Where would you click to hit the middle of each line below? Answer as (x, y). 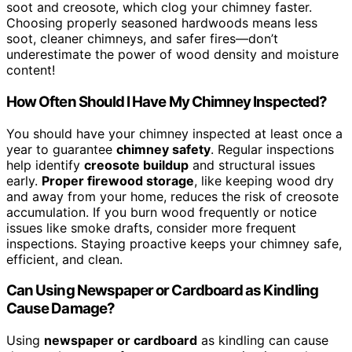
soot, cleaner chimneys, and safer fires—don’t (142, 39)
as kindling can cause (263, 341)
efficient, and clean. (64, 259)
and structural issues (252, 165)
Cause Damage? (60, 309)
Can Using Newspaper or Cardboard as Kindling (162, 291)
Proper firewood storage (118, 180)
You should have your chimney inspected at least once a (174, 133)
